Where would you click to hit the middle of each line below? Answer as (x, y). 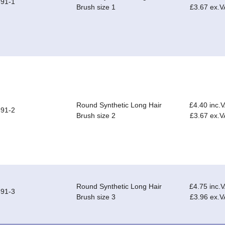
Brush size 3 (96, 197)
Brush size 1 (96, 7)
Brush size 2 (96, 116)
